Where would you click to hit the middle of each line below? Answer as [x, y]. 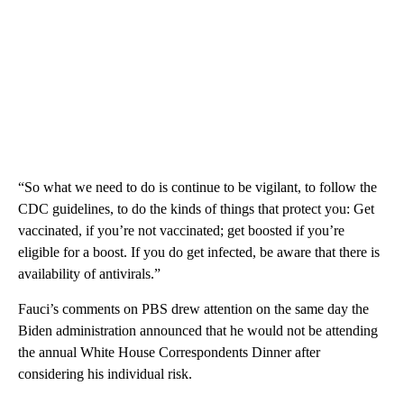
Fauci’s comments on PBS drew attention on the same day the [193, 309]
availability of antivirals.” [89, 274]
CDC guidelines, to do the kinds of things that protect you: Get [196, 209]
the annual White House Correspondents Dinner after [169, 353]
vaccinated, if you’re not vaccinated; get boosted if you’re [181, 231]
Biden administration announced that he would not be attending [198, 331]
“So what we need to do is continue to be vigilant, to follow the [197, 188]
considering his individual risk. [105, 374]
